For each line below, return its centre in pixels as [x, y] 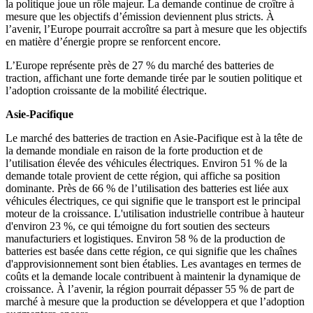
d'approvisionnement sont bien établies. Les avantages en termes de [153, 264]
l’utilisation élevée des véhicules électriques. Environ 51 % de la [146, 163]
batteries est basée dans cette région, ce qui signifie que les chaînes [151, 252]
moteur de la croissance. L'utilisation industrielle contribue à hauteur [155, 214]
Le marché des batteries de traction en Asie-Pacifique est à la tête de [154, 138]
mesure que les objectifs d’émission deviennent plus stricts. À [140, 17]
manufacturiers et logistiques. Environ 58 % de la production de [145, 239]
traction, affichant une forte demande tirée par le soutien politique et [154, 78]
